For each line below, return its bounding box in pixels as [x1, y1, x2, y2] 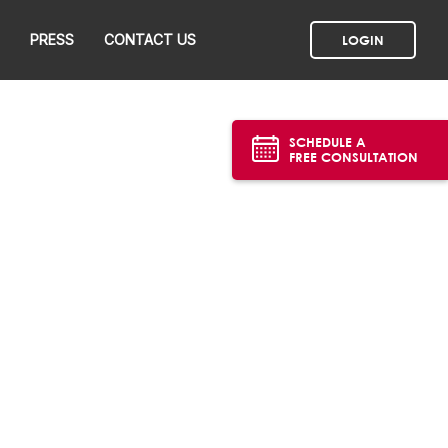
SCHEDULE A [289, 134, 366, 150]
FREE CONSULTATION [289, 149, 418, 165]
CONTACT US [104, 31, 196, 48]
